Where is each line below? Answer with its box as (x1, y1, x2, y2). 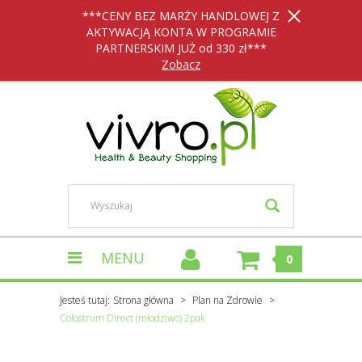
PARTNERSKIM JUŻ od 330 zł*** (95, 40, 267, 56)
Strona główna (113, 293, 174, 307)
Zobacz (162, 57, 200, 72)
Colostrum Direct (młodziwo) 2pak (60, 311, 205, 325)
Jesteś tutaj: (60, 293, 110, 307)
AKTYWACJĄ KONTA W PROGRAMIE (86, 24, 276, 40)
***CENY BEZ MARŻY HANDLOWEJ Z (82, 8, 280, 23)
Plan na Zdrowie (192, 293, 263, 307)
